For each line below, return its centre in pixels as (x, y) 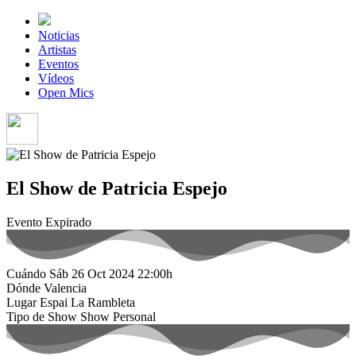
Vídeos (56, 78)
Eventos (58, 64)
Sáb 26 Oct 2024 (92, 274)
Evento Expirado (49, 222)
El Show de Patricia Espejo (117, 188)
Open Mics (66, 93)
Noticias (59, 35)
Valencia (65, 288)
